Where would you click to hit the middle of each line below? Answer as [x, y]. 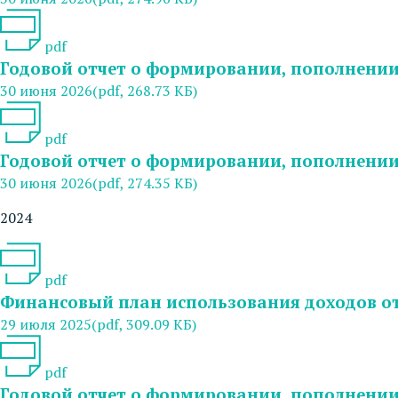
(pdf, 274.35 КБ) [145, 183]
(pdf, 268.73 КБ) [145, 90]
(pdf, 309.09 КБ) [144, 324]
